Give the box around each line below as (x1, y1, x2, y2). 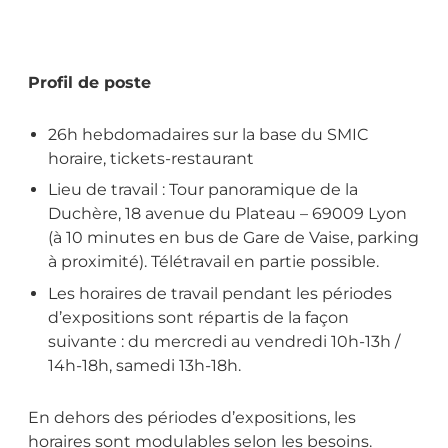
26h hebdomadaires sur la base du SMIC (48, 125, 368, 145)
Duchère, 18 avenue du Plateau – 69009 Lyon (48, 204, 407, 224)
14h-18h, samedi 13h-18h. (48, 355, 241, 375)
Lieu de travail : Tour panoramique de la (48, 180, 358, 200)
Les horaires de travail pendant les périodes (48, 283, 392, 303)
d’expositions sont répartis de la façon (48, 307, 349, 327)
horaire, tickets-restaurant (48, 149, 254, 169)
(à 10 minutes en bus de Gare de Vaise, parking (48, 228, 419, 248)
